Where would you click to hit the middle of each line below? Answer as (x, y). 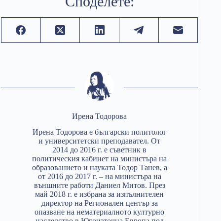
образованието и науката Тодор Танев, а (99, 168)
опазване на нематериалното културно (100, 212)
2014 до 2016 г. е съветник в (100, 150)
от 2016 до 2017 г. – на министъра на (99, 177)
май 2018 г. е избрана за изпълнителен (100, 194)
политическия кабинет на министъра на (100, 159)
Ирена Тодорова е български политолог (99, 132)
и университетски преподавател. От (100, 141)
